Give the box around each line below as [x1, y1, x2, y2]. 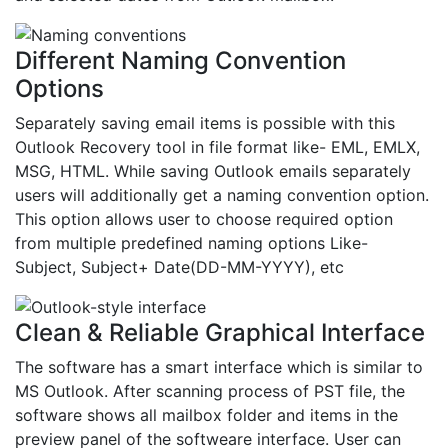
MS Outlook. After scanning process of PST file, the [15, 381, 405, 402]
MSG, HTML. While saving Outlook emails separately [15, 161, 411, 182]
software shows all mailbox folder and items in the [15, 405, 398, 426]
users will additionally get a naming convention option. [15, 185, 429, 206]
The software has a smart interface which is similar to [15, 357, 423, 378]
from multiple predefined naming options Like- [15, 233, 368, 254]
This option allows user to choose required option [15, 209, 393, 230]
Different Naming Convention [15, 46, 346, 76]
